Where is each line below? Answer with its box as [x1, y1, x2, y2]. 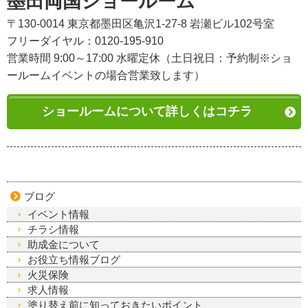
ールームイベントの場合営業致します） [7, 69, 205, 82]
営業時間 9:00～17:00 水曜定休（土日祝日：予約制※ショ [7, 52, 292, 65]
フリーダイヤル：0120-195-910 [7, 35, 164, 47]
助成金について [27, 239, 100, 251]
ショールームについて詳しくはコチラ [42, 104, 252, 119]
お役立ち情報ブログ [27, 254, 120, 266]
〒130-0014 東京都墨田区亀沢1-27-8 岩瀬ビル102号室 [7, 18, 274, 30]
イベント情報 [27, 208, 89, 221]
